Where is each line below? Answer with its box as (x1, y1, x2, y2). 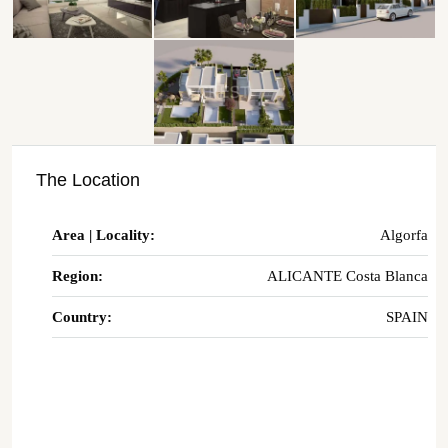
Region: (52, 268, 103, 285)
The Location (36, 170, 140, 191)
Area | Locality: (52, 227, 155, 244)
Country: (52, 309, 112, 326)
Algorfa (380, 227, 428, 244)
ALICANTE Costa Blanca (267, 268, 428, 285)
